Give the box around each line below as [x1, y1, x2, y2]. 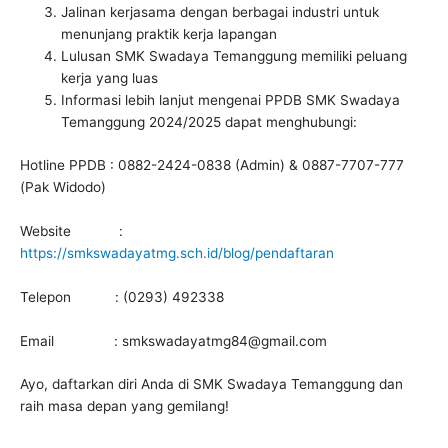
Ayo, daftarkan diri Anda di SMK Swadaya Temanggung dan [20, 376, 403, 393]
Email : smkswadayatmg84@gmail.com [20, 332, 327, 349]
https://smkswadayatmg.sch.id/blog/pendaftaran [20, 244, 334, 261]
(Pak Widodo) [20, 178, 106, 195]
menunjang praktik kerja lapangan [61, 26, 278, 43]
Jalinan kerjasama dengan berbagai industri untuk [61, 4, 380, 21]
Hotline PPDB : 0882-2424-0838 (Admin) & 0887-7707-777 [20, 156, 404, 173]
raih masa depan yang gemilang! [20, 398, 229, 415]
